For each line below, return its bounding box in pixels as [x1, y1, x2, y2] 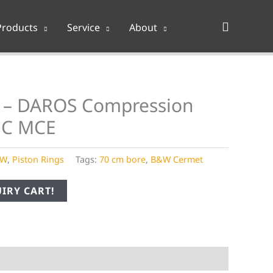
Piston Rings [12, 154, 64, 166]
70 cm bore [99, 154, 146, 166]
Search [221, 17, 260, 34]
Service [67, 21, 100, 35]
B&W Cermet [150, 154, 203, 166]
